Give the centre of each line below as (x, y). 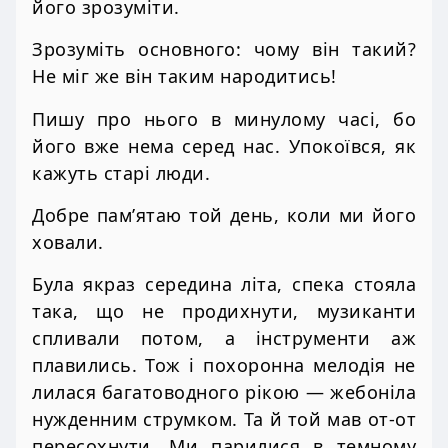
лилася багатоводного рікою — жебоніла (224, 392)
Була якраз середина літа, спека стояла (224, 284)
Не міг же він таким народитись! (184, 76)
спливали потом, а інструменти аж (224, 338)
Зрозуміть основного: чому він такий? (224, 49)
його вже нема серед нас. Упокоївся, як (224, 145)
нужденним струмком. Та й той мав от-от (224, 419)
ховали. (68, 241)
